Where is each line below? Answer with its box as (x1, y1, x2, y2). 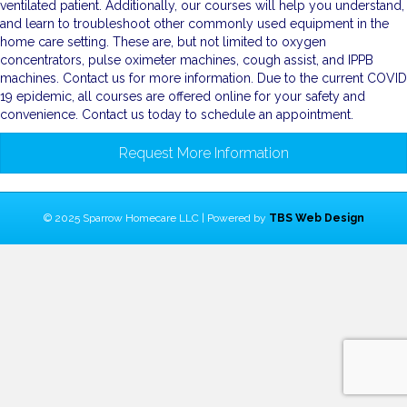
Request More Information (118, 144, 289, 163)
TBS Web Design (268, 212, 364, 225)
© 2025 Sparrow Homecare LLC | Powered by (43, 212, 269, 225)
